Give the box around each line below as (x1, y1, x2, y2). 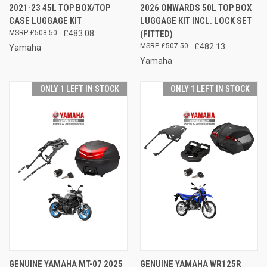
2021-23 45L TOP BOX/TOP (9, 2, 110, 13)
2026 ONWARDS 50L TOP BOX (139, 2, 252, 13)
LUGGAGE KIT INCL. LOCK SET (139, 15, 252, 26)
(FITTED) (139, 28, 173, 39)
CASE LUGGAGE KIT (9, 15, 82, 26)
